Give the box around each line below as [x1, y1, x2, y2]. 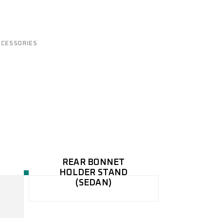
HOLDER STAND [59, 168, 128, 177]
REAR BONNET [62, 158, 125, 167]
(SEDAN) [75, 179, 112, 187]
